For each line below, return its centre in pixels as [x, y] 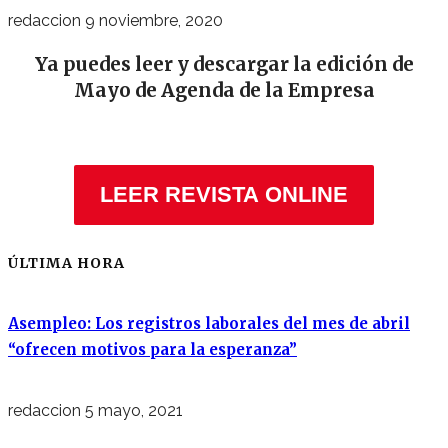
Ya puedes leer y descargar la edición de [224, 65]
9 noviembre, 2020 [154, 20]
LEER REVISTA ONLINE [224, 195]
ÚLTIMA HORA [66, 263]
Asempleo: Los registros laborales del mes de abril [209, 324]
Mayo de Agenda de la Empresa [224, 91]
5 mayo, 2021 [134, 410]
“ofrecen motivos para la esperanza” [152, 350]
